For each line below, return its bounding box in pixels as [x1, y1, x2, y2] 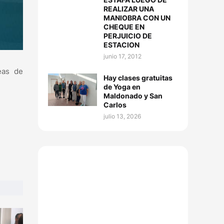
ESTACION [103, 40, 139, 49]
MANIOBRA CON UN [103, 13, 170, 22]
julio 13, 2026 [103, 112, 141, 120]
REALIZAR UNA [103, 4, 154, 13]
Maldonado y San [103, 91, 162, 100]
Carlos [103, 100, 126, 109]
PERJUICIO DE [103, 31, 152, 40]
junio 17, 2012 [103, 52, 141, 60]
